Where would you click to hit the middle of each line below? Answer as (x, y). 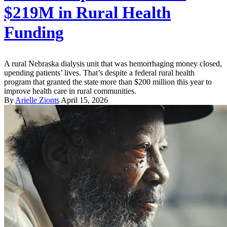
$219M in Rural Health (87, 12)
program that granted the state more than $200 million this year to (108, 82)
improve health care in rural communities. (70, 91)
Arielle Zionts (37, 100)
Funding (34, 32)
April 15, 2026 (84, 100)
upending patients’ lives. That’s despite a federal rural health (99, 72)
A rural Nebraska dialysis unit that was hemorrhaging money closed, (113, 63)
